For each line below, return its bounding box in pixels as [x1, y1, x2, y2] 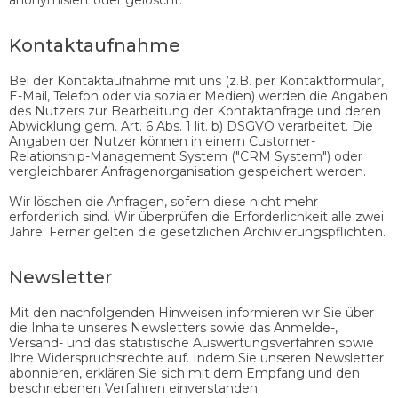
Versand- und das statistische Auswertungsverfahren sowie [9, 334, 374, 351]
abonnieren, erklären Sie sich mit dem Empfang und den [9, 364, 360, 381]
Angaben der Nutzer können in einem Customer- [9, 132, 315, 149]
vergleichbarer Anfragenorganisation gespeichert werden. [9, 163, 366, 179]
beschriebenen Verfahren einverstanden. [9, 379, 260, 396]
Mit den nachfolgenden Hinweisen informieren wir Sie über [9, 304, 374, 321]
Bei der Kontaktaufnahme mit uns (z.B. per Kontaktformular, [9, 72, 384, 89]
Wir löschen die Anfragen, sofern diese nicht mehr [9, 193, 318, 210]
